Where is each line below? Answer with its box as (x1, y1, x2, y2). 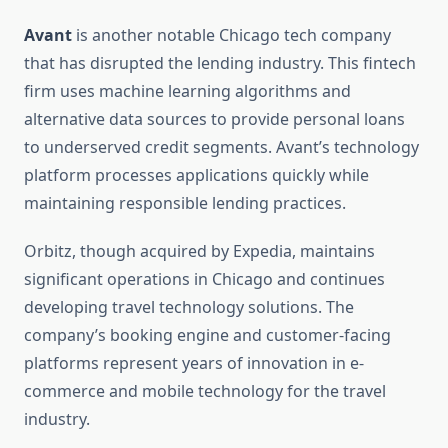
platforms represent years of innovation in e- (24, 352, 364, 375)
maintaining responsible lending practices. (24, 192, 346, 215)
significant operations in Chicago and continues (24, 268, 385, 291)
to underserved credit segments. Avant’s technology (24, 136, 419, 159)
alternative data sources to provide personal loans (24, 108, 405, 131)
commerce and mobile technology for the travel (24, 380, 386, 403)
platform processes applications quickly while (24, 164, 369, 187)
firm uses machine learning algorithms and (24, 80, 351, 103)
